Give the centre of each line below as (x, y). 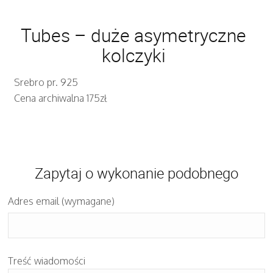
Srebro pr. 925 (46, 82)
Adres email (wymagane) (62, 201)
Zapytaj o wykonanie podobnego (136, 173)
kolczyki (133, 55)
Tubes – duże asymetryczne (133, 35)
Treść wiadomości (47, 261)
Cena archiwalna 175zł (61, 98)
